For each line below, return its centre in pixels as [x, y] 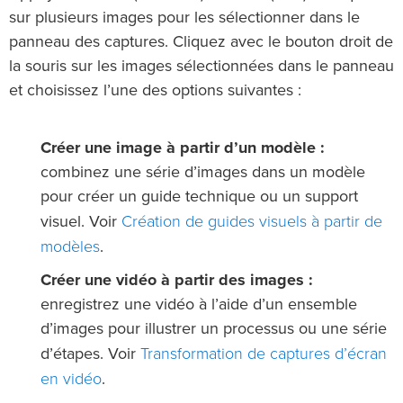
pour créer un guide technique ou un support [199, 197]
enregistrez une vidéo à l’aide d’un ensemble [199, 305]
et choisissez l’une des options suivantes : [155, 91]
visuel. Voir [81, 223]
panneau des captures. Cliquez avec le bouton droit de [201, 43]
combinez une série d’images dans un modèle [203, 173]
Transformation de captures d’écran [264, 354]
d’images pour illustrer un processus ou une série [214, 330]
